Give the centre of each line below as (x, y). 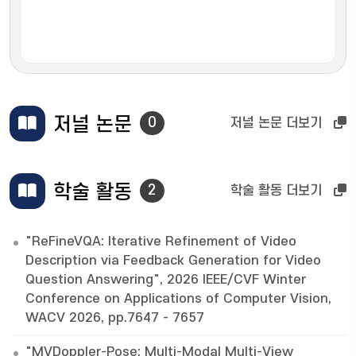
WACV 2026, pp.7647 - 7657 (115, 317)
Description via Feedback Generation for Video (173, 260)
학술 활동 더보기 (276, 191)
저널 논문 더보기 (276, 124)
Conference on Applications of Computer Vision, (178, 298)
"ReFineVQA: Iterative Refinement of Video (161, 241)
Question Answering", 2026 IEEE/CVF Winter (166, 279)
